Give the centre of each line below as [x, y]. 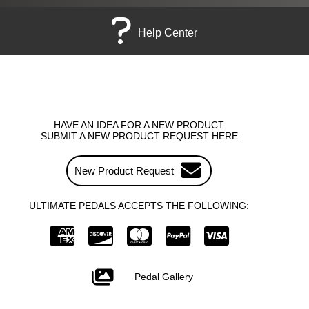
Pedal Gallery [164, 276]
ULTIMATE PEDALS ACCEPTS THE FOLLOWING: [139, 205]
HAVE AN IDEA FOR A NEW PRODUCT [139, 124]
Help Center [167, 32]
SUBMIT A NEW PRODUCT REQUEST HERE [139, 136]
